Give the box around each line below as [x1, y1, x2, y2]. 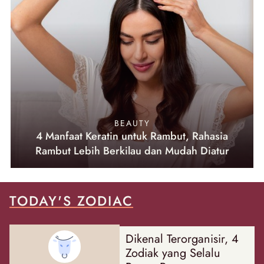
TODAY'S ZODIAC [9, 191, 133, 212]
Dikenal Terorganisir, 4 [126, 230, 239, 247]
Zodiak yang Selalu [126, 244, 221, 262]
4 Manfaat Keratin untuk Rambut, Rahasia [36, 128, 228, 144]
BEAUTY [114, 117, 150, 130]
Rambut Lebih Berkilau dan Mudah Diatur [35, 143, 229, 159]
